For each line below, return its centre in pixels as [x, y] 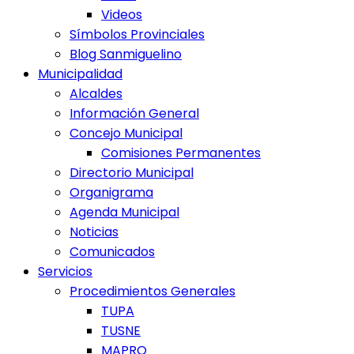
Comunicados [112, 252]
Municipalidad [80, 74]
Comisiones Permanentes [181, 153]
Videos [122, 15]
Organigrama [111, 193]
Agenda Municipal [124, 213]
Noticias [94, 232]
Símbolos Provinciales [137, 35]
